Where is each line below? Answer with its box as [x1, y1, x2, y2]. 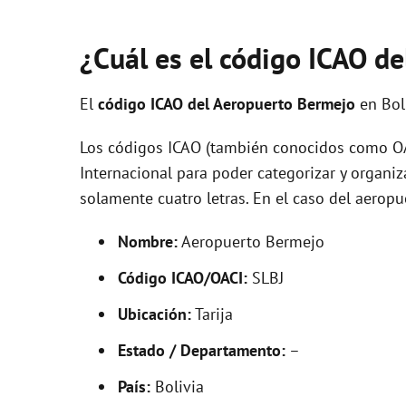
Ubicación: [118, 304, 191, 324]
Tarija [191, 304, 233, 324]
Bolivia [150, 376, 204, 397]
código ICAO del [98, 93, 213, 114]
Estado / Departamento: [118, 340, 285, 361]
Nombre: [118, 231, 178, 252]
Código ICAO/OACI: [118, 267, 247, 288]
